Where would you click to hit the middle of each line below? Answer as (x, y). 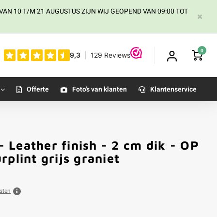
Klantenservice (173, 89)
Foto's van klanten (100, 89)
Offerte (38, 89)
